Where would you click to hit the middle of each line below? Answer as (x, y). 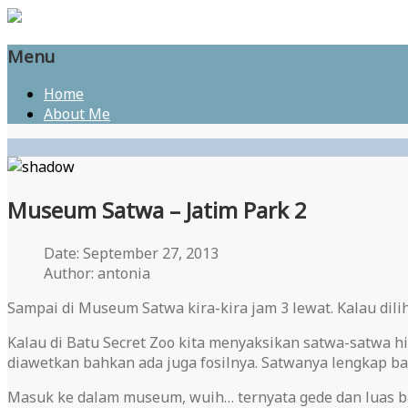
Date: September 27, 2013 (131, 254)
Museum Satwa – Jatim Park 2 (157, 210)
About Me (77, 114)
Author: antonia (97, 274)
